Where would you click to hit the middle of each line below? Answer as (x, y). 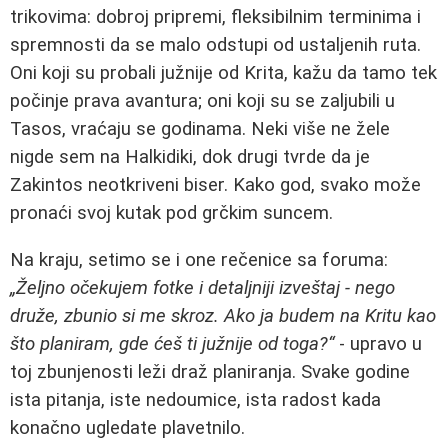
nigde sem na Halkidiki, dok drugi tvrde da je (190, 157)
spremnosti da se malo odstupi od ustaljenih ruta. (215, 45)
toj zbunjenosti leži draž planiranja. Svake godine (210, 371)
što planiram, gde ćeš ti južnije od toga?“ (172, 343)
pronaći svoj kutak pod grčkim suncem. (171, 213)
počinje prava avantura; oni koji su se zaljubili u (202, 101)
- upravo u (378, 343)
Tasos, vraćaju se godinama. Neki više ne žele (200, 129)
